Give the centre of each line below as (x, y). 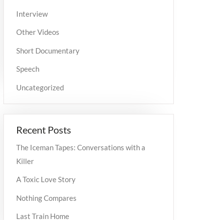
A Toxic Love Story (46, 179)
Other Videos (38, 32)
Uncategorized (40, 87)
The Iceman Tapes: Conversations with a (81, 147)
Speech (28, 69)
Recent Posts (44, 129)
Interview (32, 14)
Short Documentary (48, 50)
